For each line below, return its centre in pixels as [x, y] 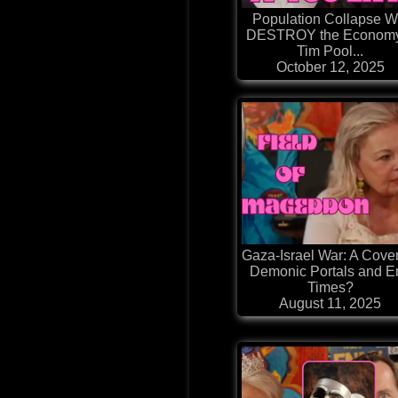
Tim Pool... [330, 52]
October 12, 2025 [330, 68]
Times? [330, 288]
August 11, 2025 [330, 304]
